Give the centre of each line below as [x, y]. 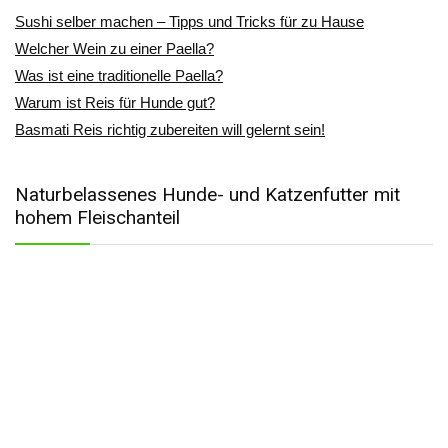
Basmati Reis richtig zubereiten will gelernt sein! [170, 129]
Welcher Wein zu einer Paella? [114, 48]
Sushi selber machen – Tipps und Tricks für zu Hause [189, 21]
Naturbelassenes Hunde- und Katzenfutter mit [207, 194]
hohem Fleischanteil [97, 217]
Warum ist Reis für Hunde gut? [115, 102]
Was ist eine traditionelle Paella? [119, 75]
